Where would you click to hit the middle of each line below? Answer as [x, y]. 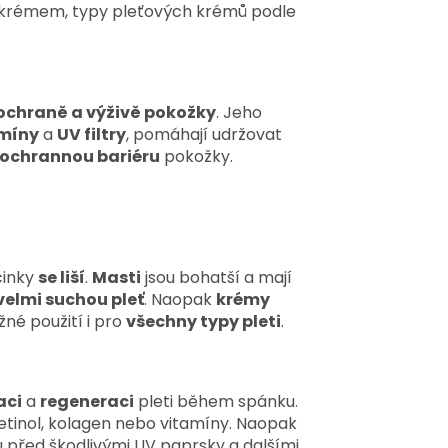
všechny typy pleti [203, 321]
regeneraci [87, 401]
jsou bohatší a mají [216, 277]
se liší [61, 277]
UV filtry [91, 135]
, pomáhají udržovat [204, 135]
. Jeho [239, 113]
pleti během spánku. [216, 401]
